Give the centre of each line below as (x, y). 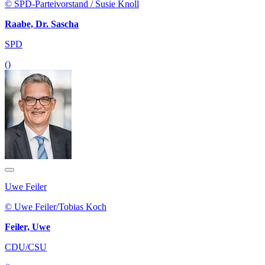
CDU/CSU (26, 247)
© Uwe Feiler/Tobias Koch (56, 207)
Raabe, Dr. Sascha (42, 24)
